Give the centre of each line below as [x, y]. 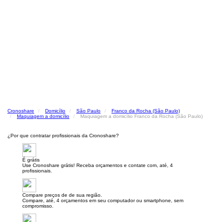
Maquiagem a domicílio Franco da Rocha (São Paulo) [141, 116]
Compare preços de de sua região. [62, 195]
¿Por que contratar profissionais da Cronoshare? [63, 136]
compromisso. [38, 206]
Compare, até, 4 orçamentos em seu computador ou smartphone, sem [103, 200]
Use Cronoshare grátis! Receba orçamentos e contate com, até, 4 [98, 165]
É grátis [31, 160]
